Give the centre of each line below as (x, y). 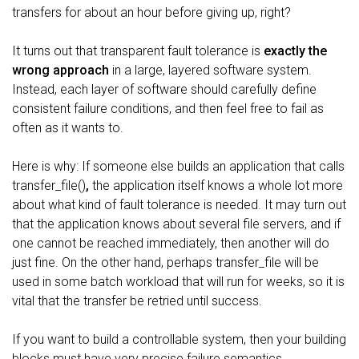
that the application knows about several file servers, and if (176, 224)
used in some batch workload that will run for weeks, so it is (178, 282)
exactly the (295, 51)
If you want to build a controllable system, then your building (179, 339)
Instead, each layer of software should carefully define (164, 89)
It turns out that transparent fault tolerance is (138, 51)
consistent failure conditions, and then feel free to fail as (168, 109)
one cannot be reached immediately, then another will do (171, 243)
